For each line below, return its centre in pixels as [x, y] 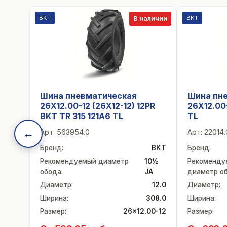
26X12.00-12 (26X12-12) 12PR [98, 106]
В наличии [150, 18]
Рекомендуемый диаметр [84, 161]
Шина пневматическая [88, 96]
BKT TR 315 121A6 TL [82, 116]
